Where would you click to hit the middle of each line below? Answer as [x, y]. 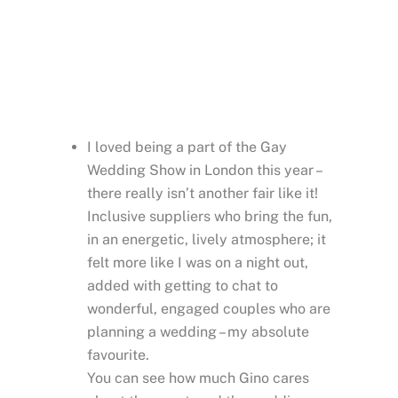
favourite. [118, 355]
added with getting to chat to [183, 286]
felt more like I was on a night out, [198, 263]
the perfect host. [199, 24]
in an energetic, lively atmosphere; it [207, 240]
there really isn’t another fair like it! [203, 194]
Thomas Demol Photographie [233, 89]
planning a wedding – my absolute [198, 332]
